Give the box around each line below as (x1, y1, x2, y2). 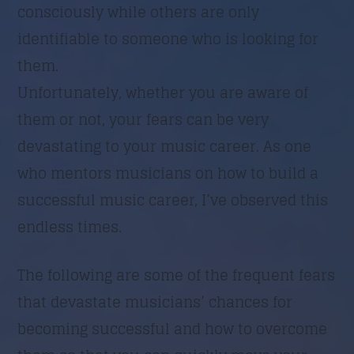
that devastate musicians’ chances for (17, 288, 293, 314)
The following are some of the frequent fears (17, 262, 336, 288)
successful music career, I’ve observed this (17, 186, 329, 213)
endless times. (17, 213, 122, 239)
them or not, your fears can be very (17, 106, 269, 132)
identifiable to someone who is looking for (17, 25, 319, 51)
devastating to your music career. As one (17, 133, 312, 159)
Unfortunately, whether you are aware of (17, 79, 309, 105)
